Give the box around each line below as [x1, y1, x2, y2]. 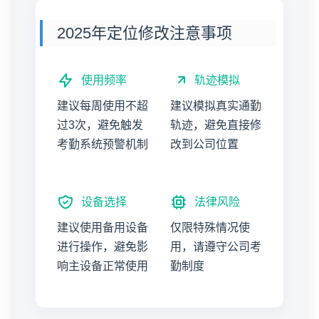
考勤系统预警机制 [57, 138, 148, 150]
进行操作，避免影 [57, 241, 148, 253]
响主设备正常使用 [57, 260, 148, 272]
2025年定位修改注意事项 [57, 24, 232, 42]
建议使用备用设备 [57, 221, 148, 234]
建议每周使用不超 [57, 100, 148, 112]
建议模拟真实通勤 [170, 100, 261, 112]
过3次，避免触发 [57, 119, 143, 131]
